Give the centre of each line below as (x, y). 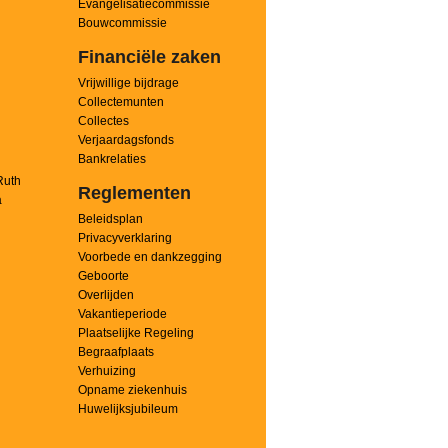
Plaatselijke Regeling (135, 333)
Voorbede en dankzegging (149, 257)
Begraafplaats (115, 352)
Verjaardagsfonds (125, 140)
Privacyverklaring (124, 238)
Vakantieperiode (122, 314)
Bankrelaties (111, 159)
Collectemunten (120, 102)
